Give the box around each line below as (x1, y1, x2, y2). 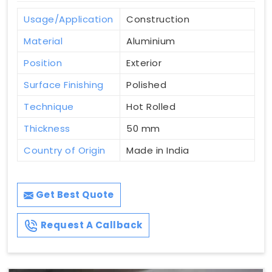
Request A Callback (38, 219, 143, 232)
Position (24, 56, 62, 70)
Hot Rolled (126, 100, 175, 114)
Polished (126, 78, 166, 92)
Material (24, 35, 63, 48)
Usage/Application (24, 13, 114, 26)
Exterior (126, 56, 161, 70)
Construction (126, 13, 189, 26)
